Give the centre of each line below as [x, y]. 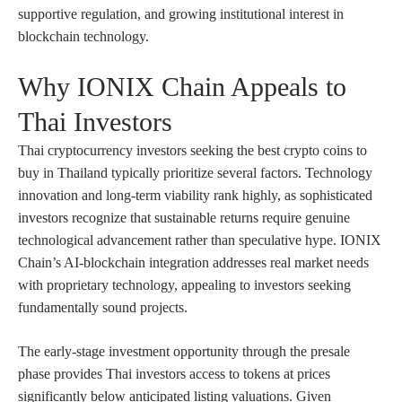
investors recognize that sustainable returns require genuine [184, 217]
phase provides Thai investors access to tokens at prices [174, 373]
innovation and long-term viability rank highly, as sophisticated [195, 195]
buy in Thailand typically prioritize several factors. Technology [195, 172]
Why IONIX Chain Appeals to [182, 86]
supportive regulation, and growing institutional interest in [181, 13]
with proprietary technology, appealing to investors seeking [184, 284]
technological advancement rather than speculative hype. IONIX [200, 240]
